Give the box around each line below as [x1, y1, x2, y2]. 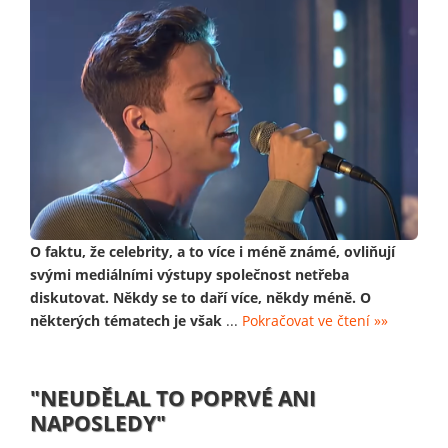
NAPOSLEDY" [30, 408, 166, 437]
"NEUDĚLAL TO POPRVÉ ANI [30, 383, 316, 412]
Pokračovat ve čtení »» [242, 310, 388, 330]
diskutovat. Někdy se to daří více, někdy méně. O [30, 287, 371, 307]
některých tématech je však [30, 310, 222, 330]
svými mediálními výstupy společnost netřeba [30, 264, 349, 284]
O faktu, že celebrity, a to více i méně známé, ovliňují [30, 241, 395, 261]
